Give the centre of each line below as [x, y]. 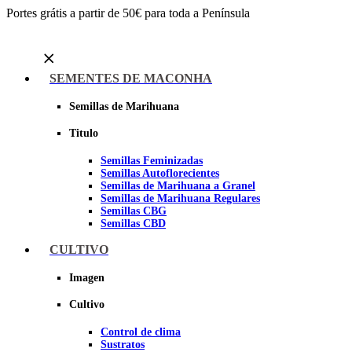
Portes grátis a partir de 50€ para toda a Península [128, 13]
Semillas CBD [133, 223]
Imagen [87, 277]
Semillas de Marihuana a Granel [178, 185]
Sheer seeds [96, 251]
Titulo [84, 134]
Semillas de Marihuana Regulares [180, 198]
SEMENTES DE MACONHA [131, 78]
